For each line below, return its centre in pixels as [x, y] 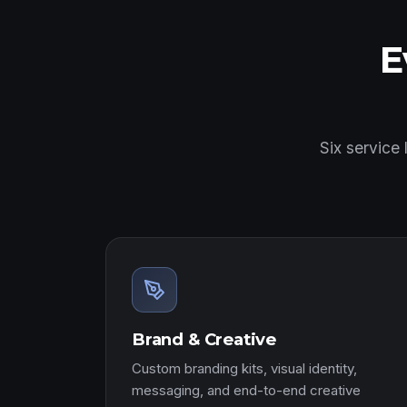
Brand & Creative [204, 339]
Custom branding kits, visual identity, [244, 368]
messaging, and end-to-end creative [246, 390]
